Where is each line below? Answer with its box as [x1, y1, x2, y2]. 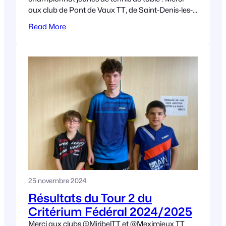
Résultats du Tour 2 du [28, 191, 152, 205]
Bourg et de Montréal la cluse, [28, 16, 128, 25]
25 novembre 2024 [28, 176, 86, 185]
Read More [28, 22, 66, 31]
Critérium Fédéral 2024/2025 [28, 205, 192, 219]
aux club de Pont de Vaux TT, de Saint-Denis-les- [28, 5, 193, 14]
